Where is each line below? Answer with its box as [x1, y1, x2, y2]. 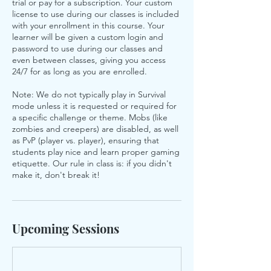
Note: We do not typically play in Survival [12, 89, 166, 100]
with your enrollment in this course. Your [12, 20, 165, 31]
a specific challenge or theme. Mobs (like [12, 112, 168, 123]
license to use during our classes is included [12, 8, 179, 19]
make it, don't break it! [12, 169, 100, 180]
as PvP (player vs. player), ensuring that [12, 135, 159, 146]
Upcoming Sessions [12, 220, 119, 237]
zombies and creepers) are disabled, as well [12, 123, 178, 134]
